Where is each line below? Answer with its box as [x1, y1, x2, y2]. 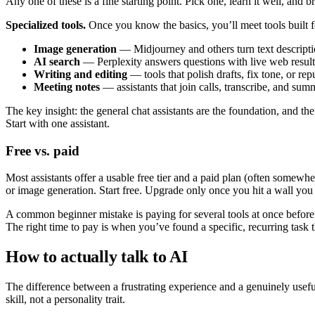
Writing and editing [34, 67, 127, 80]
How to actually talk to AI [6, 247, 188, 266]
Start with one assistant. [6, 117, 110, 129]
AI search [34, 55, 80, 67]
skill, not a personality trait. [6, 293, 125, 306]
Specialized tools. [6, 18, 86, 31]
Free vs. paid [6, 143, 79, 158]
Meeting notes [34, 80, 100, 93]
